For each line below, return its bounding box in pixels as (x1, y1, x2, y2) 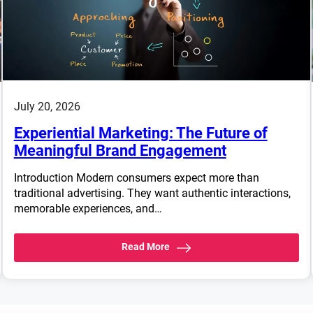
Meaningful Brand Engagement (13, 142, 226, 160)
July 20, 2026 (13, 100, 80, 114)
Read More (122, 241, 170, 253)
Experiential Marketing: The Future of (13, 124, 268, 143)
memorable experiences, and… (13, 202, 162, 216)
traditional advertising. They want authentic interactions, (13, 187, 291, 201)
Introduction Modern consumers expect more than (13, 171, 259, 185)
